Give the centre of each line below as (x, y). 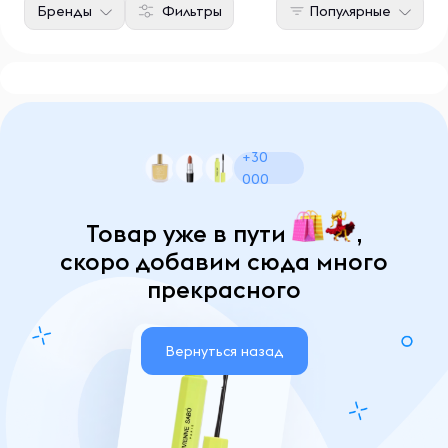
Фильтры (192, 11)
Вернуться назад (224, 351)
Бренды (64, 11)
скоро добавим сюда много (224, 261)
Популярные (350, 11)
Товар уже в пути (188, 233)
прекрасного (224, 289)
